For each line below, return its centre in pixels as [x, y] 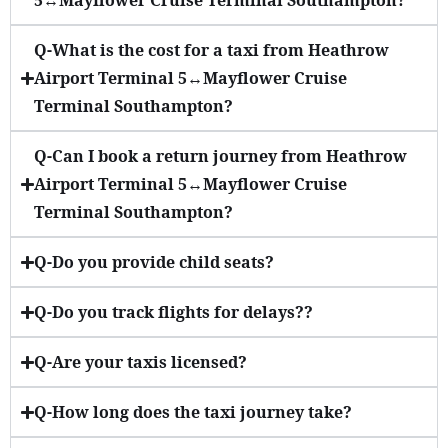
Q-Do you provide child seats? [154, 262]
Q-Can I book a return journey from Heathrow [221, 156]
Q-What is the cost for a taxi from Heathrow [212, 50]
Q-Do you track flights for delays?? [174, 312]
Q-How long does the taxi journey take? [193, 412]
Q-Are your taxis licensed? [141, 362]
